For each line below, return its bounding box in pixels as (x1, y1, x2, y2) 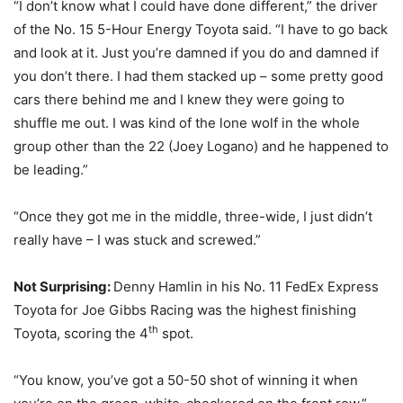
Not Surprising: (13, 278, 113, 295)
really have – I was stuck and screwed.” (13, 231, 261, 248)
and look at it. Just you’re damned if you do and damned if (13, 44, 379, 61)
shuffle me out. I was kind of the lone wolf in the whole (13, 114, 360, 131)
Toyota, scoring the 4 (13, 325, 148, 342)
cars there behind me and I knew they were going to (13, 91, 345, 108)
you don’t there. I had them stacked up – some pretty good (13, 67, 383, 85)
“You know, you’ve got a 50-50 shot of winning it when (13, 372, 358, 389)
